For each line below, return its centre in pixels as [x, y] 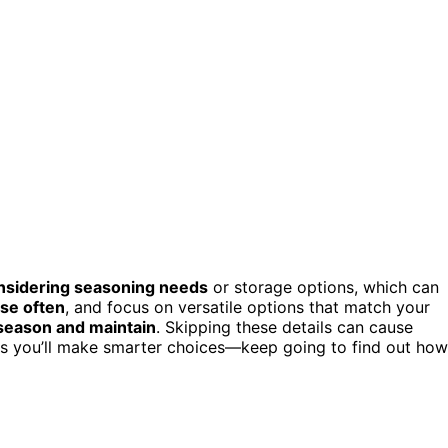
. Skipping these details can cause [284, 326]
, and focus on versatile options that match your [247, 306]
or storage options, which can [323, 286]
